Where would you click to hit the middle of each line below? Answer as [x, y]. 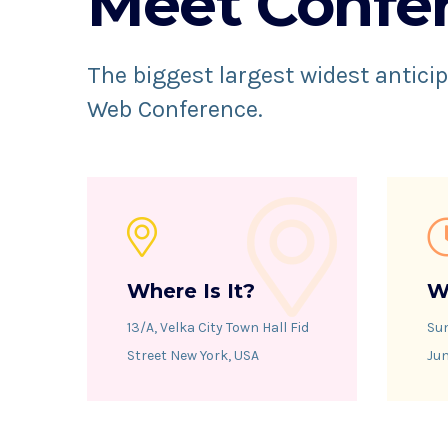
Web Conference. [175, 109]
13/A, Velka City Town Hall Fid [218, 327]
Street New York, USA [193, 355]
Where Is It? [191, 291]
